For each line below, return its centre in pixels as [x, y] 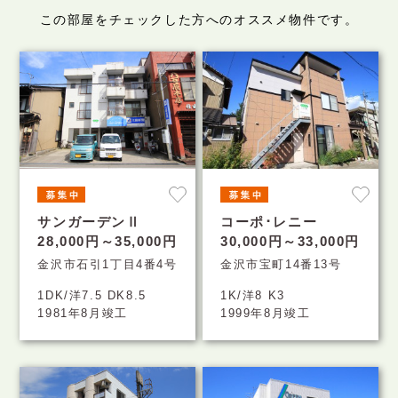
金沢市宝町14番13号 [281, 264]
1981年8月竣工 [83, 313]
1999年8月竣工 [266, 313]
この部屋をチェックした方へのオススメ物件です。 [199, 20]
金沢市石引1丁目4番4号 [107, 264]
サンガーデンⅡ [89, 222]
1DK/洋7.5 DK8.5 [92, 295]
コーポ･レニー [269, 222]
